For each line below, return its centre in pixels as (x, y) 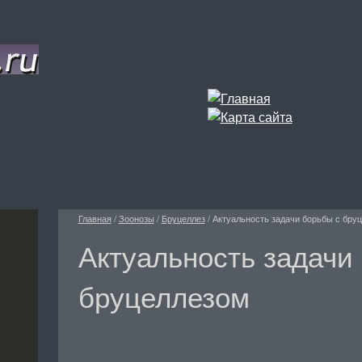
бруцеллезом (164, 296)
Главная (95, 218)
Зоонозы (136, 218)
